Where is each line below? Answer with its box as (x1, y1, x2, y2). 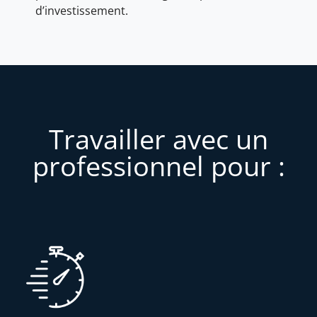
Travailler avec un (49, 120, 268, 157)
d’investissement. (35, 3, 128, 19)
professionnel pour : (32, 146, 285, 184)
